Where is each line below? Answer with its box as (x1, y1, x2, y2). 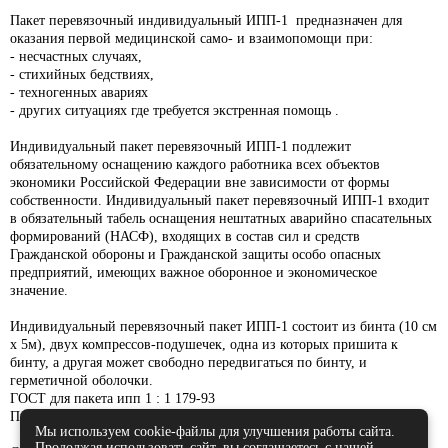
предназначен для (292, 12, 402, 28)
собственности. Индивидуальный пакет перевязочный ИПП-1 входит (10, 192, 429, 208)
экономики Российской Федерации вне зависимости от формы (10, 174, 389, 190)
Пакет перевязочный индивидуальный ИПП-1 (10, 12, 292, 28)
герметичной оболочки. (10, 372, 153, 388)
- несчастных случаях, (10, 48, 142, 64)
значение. (10, 282, 68, 298)
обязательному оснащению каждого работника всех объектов (10, 156, 380, 172)
